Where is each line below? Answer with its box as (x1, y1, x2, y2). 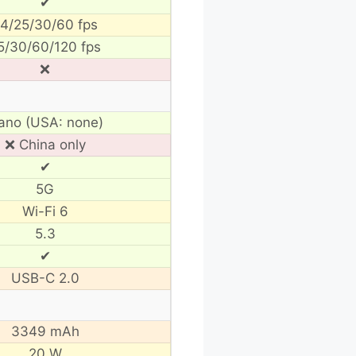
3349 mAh (10, 323, 79, 339)
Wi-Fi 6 (21, 203, 68, 219)
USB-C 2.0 (10, 269, 79, 286)
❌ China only (4, 136, 86, 153)
